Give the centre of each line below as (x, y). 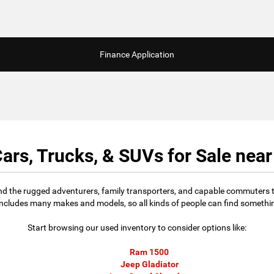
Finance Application (137, 55)
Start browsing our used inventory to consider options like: (137, 228)
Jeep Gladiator (149, 265)
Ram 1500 (149, 252)
